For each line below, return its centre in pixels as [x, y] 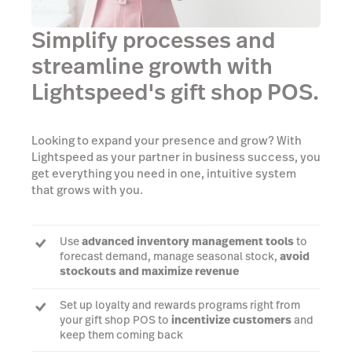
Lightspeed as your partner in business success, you [176, 156]
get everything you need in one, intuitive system [164, 173]
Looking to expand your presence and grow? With [167, 140]
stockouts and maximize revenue [149, 271]
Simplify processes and [154, 40]
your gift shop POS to [115, 319]
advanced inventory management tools [188, 242]
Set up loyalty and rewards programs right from [180, 304]
